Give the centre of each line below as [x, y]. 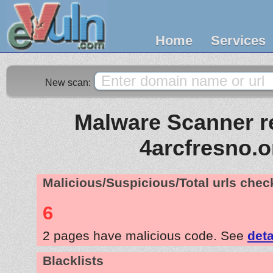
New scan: [69, 83]
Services [238, 41]
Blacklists [73, 261]
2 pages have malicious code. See [145, 235]
